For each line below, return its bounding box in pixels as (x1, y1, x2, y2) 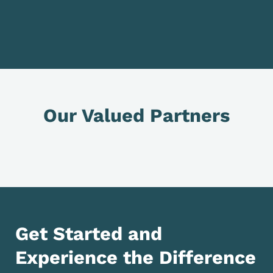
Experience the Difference (15, 246, 256, 269)
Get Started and (15, 222, 162, 245)
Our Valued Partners (43, 104, 230, 127)
